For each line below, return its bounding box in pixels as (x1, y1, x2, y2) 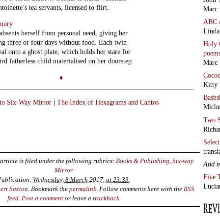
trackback (92, 194, 119, 202)
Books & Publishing (116, 157, 170, 165)
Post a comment (21, 194, 63, 202)
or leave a (63, 194, 93, 202)
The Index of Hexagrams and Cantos (55, 98, 159, 106)
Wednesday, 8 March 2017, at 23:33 (33, 175, 129, 183)
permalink (69, 185, 96, 192)
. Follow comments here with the (96, 185, 184, 192)
